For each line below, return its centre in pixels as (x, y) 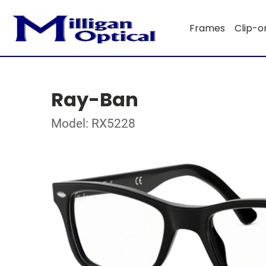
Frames (207, 28)
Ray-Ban (95, 99)
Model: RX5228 (93, 123)
